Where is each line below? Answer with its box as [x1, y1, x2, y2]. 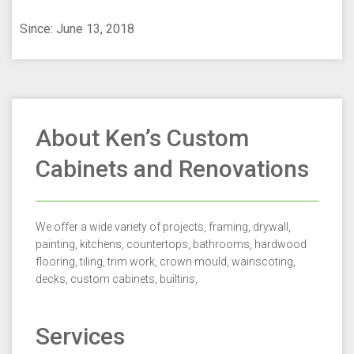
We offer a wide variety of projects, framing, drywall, [36, 220, 291, 234]
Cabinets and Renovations [36, 155, 309, 183]
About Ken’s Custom [36, 124, 249, 153]
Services [36, 322, 125, 351]
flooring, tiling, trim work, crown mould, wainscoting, [36, 255, 296, 269]
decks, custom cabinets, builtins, [36, 273, 198, 286]
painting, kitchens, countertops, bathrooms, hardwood [36, 238, 307, 251]
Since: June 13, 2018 [20, 21, 134, 37]
